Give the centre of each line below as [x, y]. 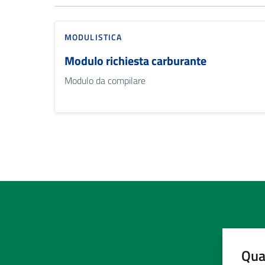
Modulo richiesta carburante [135, 60]
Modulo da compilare [105, 80]
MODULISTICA [93, 37]
